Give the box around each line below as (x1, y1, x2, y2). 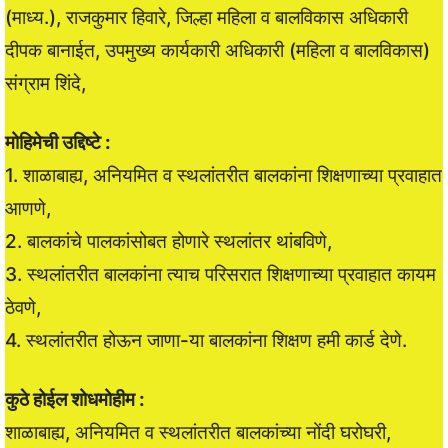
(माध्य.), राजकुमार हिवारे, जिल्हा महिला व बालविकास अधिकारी (5, 5, 408, 29)
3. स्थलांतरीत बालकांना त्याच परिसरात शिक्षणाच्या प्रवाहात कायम (5, 262, 436, 286)
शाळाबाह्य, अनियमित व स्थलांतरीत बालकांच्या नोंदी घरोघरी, (5, 420, 391, 444)
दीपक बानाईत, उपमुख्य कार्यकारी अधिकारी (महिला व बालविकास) (5, 38, 430, 62)
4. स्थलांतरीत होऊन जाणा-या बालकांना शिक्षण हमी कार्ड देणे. (5, 328, 407, 352)
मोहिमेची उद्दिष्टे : (5, 130, 111, 154)
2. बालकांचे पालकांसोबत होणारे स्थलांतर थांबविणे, (5, 229, 332, 253)
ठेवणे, (5, 295, 41, 319)
